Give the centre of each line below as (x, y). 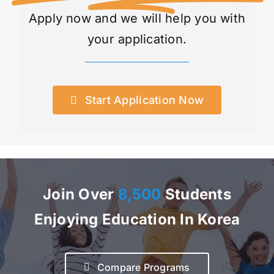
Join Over (80, 194)
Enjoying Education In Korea (137, 219)
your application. (137, 39)
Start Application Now (144, 100)
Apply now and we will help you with (137, 19)
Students (196, 194)
